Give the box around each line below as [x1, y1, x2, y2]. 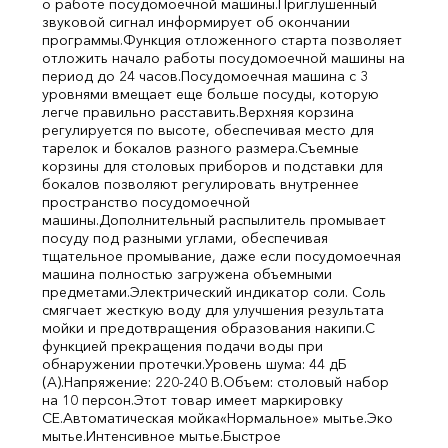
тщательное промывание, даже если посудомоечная [42, 247, 401, 265]
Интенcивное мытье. [86, 427, 223, 445]
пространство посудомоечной [42, 193, 250, 211]
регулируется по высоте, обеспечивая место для [42, 121, 374, 139]
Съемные [298, 139, 359, 157]
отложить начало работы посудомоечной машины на [42, 49, 405, 67]
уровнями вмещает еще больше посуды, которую [42, 85, 379, 103]
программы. [42, 31, 123, 49]
